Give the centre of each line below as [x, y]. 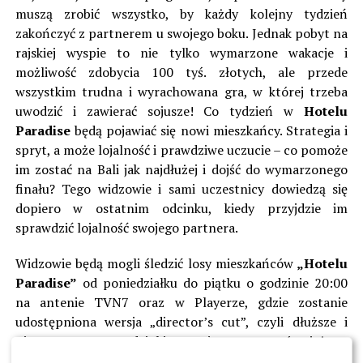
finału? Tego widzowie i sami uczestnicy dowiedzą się [181, 189]
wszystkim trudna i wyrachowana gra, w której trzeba [181, 92]
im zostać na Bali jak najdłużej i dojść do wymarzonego [181, 170]
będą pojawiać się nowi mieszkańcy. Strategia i [209, 131]
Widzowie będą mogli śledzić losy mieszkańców [154, 264]
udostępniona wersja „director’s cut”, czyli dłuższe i [181, 322]
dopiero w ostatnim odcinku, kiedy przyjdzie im [181, 209]
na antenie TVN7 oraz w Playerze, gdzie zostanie [181, 303]
